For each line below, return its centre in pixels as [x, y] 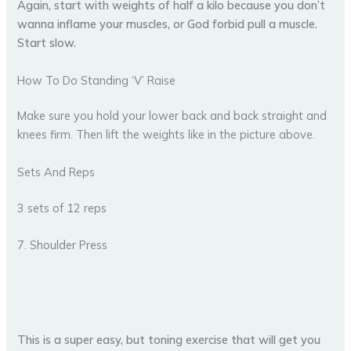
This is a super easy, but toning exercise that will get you [169, 339]
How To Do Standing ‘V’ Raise [97, 80]
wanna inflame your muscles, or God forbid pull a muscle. [168, 24]
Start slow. [47, 43]
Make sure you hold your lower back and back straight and [172, 116]
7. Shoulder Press [63, 244]
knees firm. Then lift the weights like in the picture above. [166, 135]
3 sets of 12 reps [62, 208]
